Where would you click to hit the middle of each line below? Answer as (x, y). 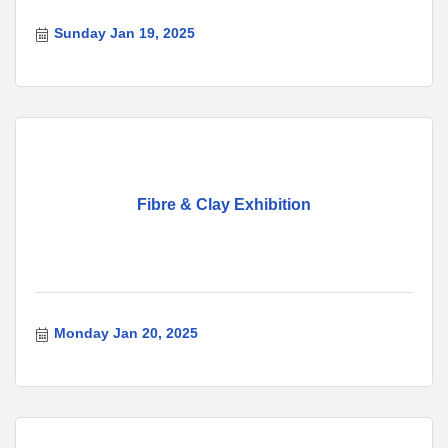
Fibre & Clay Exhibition (224, 205)
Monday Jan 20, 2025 (125, 333)
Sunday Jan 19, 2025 (124, 33)
